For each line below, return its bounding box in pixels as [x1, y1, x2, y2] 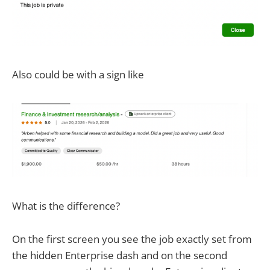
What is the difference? [12, 199, 120, 213]
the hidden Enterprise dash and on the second [12, 248, 227, 262]
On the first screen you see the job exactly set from [12, 231, 252, 246]
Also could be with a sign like [12, 67, 144, 82]
